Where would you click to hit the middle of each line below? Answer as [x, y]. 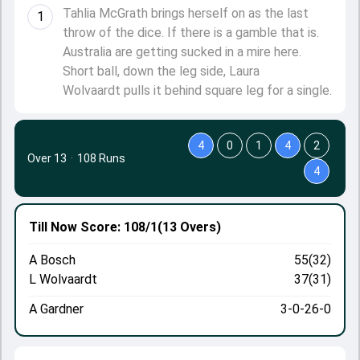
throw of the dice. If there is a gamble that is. [191, 33]
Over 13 [47, 158]
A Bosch [52, 260]
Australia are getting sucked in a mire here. [182, 52]
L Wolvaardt [63, 279]
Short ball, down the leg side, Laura [161, 71]
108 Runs [101, 158]
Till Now [53, 227]
